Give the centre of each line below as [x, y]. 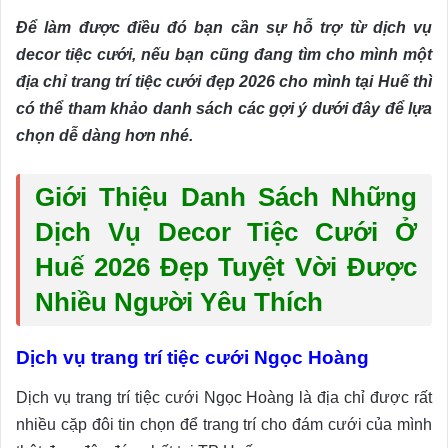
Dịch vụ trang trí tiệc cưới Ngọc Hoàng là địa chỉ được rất [224, 398]
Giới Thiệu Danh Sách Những [226, 197]
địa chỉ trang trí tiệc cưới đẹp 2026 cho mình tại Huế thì [224, 82]
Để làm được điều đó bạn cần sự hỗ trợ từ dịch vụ [224, 28]
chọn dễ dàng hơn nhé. [104, 136]
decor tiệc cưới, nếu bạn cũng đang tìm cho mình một [224, 55]
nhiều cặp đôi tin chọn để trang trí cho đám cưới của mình [224, 425]
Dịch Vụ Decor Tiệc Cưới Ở [226, 232]
